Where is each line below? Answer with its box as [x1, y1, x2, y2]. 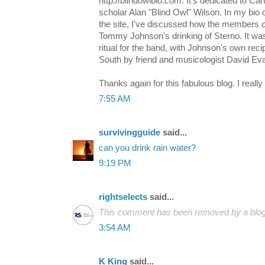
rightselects [99, 192, 147, 202]
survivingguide [99, 127, 160, 137]
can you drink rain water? [99, 143, 196, 153]
